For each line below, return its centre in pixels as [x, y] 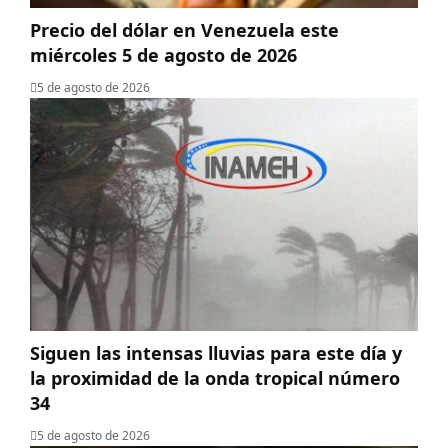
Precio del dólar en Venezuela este [184, 30]
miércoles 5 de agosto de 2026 [163, 55]
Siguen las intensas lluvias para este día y [216, 353]
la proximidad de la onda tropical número [215, 378]
